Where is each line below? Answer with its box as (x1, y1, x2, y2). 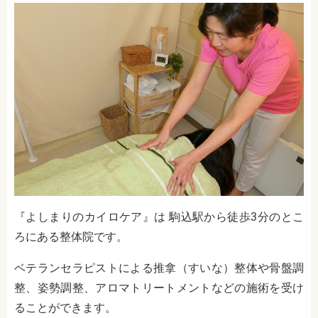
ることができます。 (14, 301, 116, 315)
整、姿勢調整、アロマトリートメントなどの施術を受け (14, 281, 304, 295)
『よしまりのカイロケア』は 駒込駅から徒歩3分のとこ (14, 210, 304, 224)
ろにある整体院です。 (14, 230, 128, 244)
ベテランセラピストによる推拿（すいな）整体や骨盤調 (14, 261, 304, 275)
